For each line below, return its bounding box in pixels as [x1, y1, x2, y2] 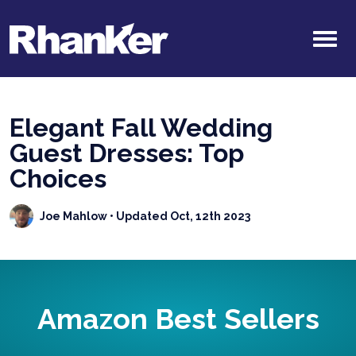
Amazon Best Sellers [37, 302, 319, 336]
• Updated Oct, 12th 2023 [107, 209, 250, 222]
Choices [10, 164, 106, 194]
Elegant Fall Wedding [10, 113, 273, 143]
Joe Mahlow [40, 209, 107, 222]
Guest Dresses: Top [10, 138, 244, 168]
